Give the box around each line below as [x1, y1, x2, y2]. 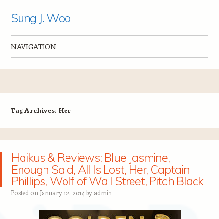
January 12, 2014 [39, 188, 85, 197]
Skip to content [10, 61, 63, 70]
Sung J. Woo [10, 10, 70, 25]
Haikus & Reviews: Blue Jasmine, [11, 150, 170, 165]
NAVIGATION [10, 42, 56, 51]
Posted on [10, 188, 40, 197]
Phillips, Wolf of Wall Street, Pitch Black [11, 174, 203, 188]
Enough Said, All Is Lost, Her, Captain [11, 162, 190, 176]
